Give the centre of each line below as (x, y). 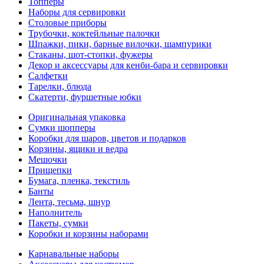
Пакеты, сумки (58, 223)
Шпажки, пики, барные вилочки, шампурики (120, 44)
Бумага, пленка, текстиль (79, 181)
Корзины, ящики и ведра (78, 149)
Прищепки (50, 170)
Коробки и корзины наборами (88, 234)
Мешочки (48, 159)
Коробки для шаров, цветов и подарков (107, 138)
